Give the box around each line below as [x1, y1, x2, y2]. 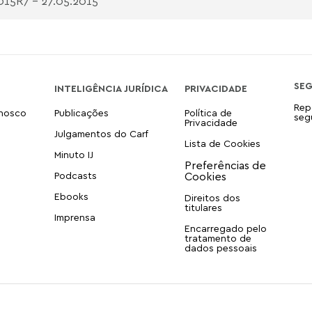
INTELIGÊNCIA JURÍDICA [54, 82, 168, 94]
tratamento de [184, 232, 251, 244]
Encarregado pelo [184, 222, 267, 234]
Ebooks [54, 190, 88, 202]
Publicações [54, 107, 109, 118]
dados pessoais [184, 242, 257, 253]
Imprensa [54, 211, 95, 223]
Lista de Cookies [184, 137, 260, 149]
